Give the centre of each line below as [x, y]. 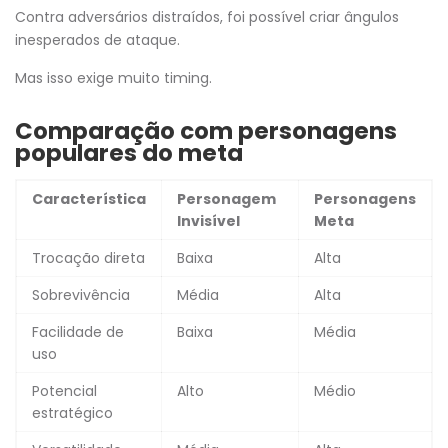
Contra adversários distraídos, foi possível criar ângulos [207, 16]
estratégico [72, 412]
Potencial [64, 390]
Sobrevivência [81, 294]
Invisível [208, 220]
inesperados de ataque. [97, 39]
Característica [89, 198]
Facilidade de [78, 331]
